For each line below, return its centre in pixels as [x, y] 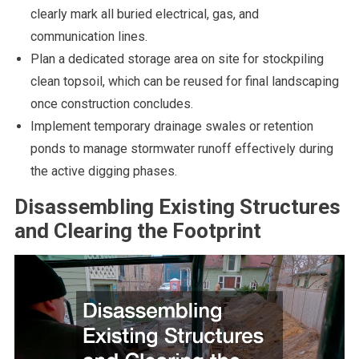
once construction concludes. [111, 104]
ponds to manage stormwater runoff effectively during [182, 149]
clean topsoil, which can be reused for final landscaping [184, 82]
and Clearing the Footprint [137, 231]
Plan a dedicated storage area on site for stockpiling [177, 59]
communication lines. [89, 37]
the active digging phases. [103, 171]
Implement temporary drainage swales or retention [171, 127]
